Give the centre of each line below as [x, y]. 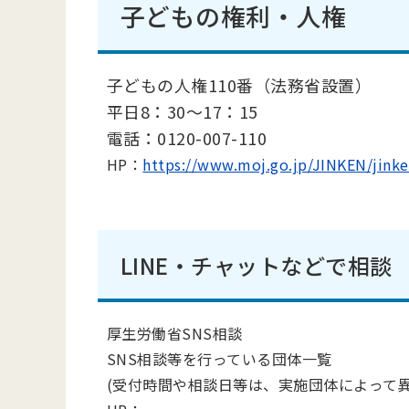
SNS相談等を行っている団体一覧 [220, 359]
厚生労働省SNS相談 [175, 333]
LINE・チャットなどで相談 [257, 265]
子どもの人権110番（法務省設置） [240, 85]
